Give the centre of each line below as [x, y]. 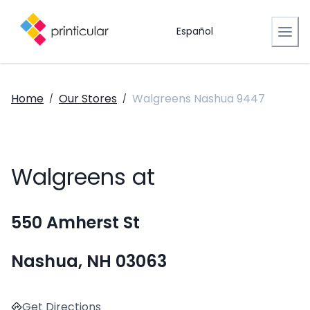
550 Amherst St [75, 223]
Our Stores [88, 99]
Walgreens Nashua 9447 [199, 99]
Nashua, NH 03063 [89, 262]
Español [194, 31]
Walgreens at [83, 177]
